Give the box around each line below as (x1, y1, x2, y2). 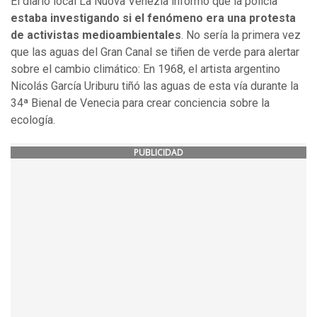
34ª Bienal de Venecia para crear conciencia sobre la (11, 96, 270, 110)
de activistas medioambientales (11, 28, 181, 42)
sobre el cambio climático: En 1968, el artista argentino (11, 62, 280, 76)
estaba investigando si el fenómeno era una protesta (11, 11, 296, 25)
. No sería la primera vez (181, 28, 301, 42)
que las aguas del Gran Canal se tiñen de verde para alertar (11, 45, 299, 59)
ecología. (11, 113, 55, 127)
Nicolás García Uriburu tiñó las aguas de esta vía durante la (11, 79, 299, 93)
